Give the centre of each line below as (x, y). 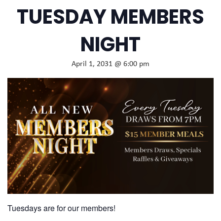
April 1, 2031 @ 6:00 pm (110, 64)
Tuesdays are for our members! (61, 208)
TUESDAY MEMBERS (110, 17)
